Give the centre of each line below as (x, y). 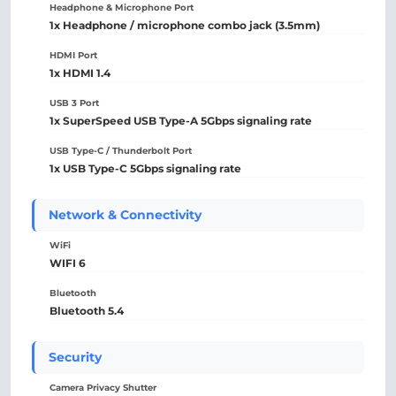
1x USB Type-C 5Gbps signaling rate (145, 168)
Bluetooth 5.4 (87, 311)
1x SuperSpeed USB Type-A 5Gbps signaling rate (181, 121)
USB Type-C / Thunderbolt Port (121, 151)
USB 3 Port (74, 103)
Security (75, 357)
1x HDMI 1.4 (80, 73)
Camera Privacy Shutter (103, 388)
